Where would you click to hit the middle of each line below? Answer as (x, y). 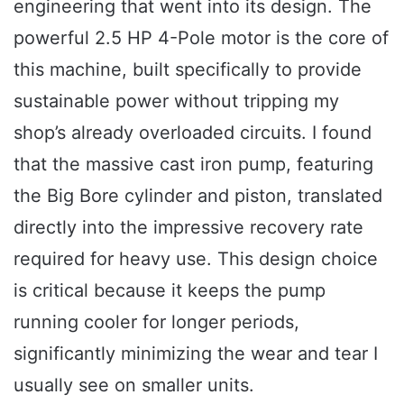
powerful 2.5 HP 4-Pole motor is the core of (201, 37)
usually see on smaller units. (134, 385)
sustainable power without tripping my (176, 101)
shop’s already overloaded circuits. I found (193, 132)
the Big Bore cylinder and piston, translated (198, 195)
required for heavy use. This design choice (196, 258)
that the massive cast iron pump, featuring (193, 164)
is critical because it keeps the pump (170, 290)
